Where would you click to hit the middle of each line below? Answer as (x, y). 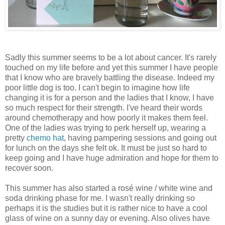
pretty (15, 138)
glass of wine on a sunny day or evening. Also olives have (107, 218)
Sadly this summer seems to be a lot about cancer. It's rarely (111, 57)
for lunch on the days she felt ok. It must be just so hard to (106, 148)
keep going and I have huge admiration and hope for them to (112, 158)
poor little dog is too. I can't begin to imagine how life (97, 87)
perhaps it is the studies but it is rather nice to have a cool (106, 208)
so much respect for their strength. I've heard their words (104, 107)
